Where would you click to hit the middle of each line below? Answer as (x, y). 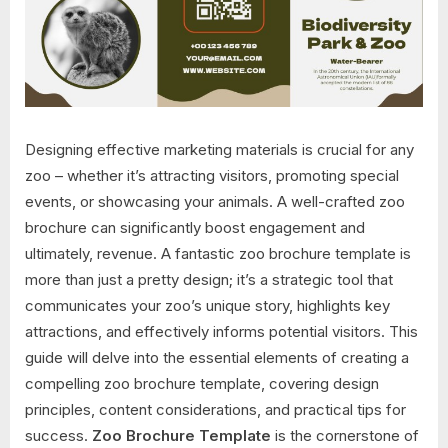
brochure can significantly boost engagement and (195, 228)
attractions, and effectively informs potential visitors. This (221, 332)
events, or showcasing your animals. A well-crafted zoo (215, 202)
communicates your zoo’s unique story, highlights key (207, 306)
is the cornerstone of (345, 436)
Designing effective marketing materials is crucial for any (219, 150)
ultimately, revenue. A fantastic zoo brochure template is (218, 254)
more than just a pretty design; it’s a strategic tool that (209, 280)
